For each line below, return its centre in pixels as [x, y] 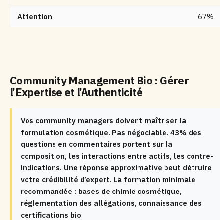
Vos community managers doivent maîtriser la [103, 121]
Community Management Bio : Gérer [99, 80]
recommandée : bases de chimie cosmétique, [101, 191]
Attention [35, 16]
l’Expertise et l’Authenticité [76, 92]
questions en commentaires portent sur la [96, 144]
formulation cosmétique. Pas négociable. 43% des [111, 132]
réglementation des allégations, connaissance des [111, 203]
